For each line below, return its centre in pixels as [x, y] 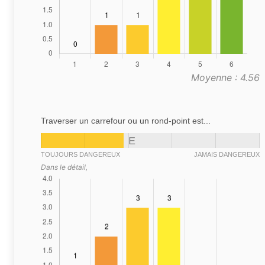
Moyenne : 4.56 [225, 78]
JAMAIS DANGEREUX [227, 155]
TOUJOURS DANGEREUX [80, 155]
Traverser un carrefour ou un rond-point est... [126, 121]
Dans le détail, [64, 167]
